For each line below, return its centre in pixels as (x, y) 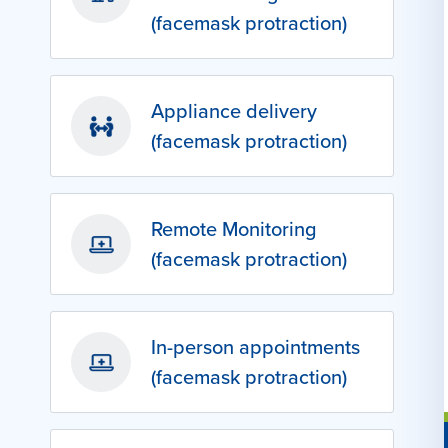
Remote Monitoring (234, 228)
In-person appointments (255, 346)
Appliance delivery (234, 110)
